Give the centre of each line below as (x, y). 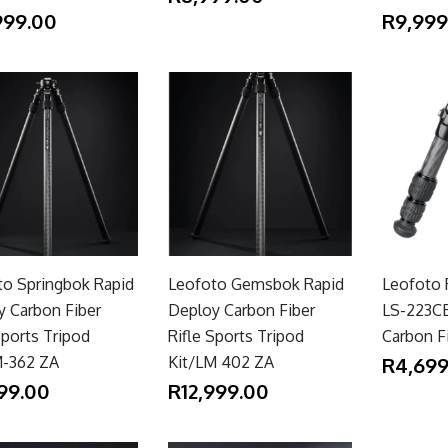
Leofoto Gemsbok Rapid (255, 283)
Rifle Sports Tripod (235, 335)
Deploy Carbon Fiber (241, 309)
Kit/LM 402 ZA (220, 361)
